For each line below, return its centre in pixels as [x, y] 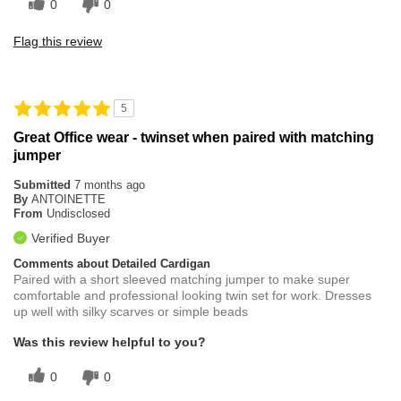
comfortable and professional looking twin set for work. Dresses [192, 296]
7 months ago [110, 185]
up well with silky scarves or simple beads [131, 312]
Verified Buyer [71, 239]
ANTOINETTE [68, 200]
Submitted [44, 185]
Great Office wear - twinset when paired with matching [194, 138]
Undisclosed [78, 214]
